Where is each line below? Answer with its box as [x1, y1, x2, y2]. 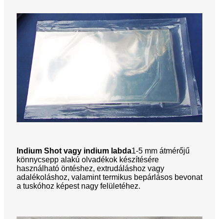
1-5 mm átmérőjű [131, 147, 190, 155]
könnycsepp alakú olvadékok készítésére [17, 155, 159, 164]
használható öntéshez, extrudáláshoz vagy [17, 164, 164, 173]
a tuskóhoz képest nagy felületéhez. [17, 182, 140, 191]
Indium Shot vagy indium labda [17, 147, 131, 155]
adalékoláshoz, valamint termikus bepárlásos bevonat [17, 173, 202, 182]
